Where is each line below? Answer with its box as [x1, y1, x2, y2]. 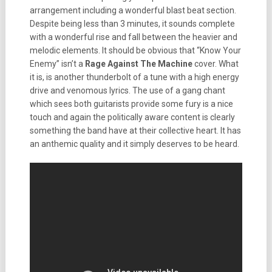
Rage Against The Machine [84, 59, 192, 69]
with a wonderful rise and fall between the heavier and [29, 32, 237, 42]
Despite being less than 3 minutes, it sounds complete [29, 19, 235, 29]
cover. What [192, 59, 239, 69]
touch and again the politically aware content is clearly [29, 112, 235, 122]
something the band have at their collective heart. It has [29, 126, 241, 135]
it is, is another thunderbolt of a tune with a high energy [29, 72, 239, 82]
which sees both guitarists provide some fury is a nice [29, 99, 233, 109]
